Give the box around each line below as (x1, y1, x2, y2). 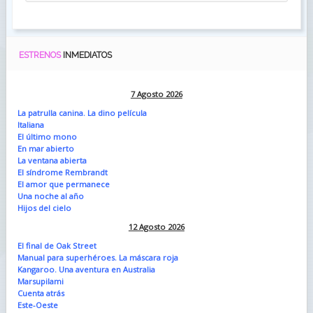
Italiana (17, 119, 44, 130)
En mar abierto (17, 143, 74, 154)
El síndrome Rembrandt (17, 166, 108, 177)
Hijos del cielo (17, 202, 71, 213)
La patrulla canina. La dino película (17, 107, 147, 118)
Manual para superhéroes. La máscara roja (17, 252, 178, 263)
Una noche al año (17, 190, 84, 201)
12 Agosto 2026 (128, 221, 184, 232)
